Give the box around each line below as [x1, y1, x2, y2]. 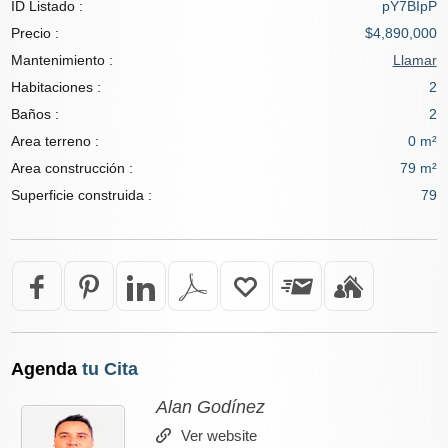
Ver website [180, 426, 257, 444]
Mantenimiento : [11, 51, 114, 68]
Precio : [11, 24, 60, 41]
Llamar [392, 51, 437, 68]
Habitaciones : [11, 78, 102, 95]
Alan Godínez [155, 396, 265, 417]
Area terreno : [11, 132, 100, 149]
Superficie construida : [11, 186, 153, 203]
